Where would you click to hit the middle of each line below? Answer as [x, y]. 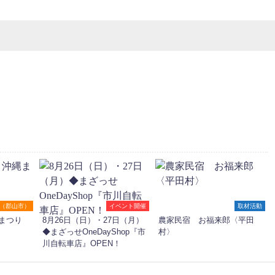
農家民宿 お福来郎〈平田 [206, 220]
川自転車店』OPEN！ [82, 244]
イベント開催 [128, 206]
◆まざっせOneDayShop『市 [94, 232]
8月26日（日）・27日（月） [93, 220]
